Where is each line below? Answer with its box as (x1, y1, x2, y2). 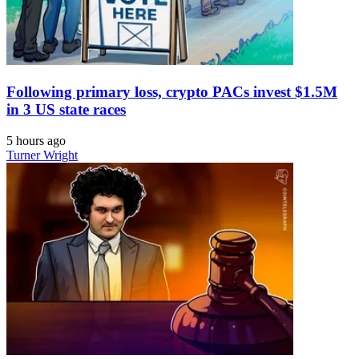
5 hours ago (6, 133, 66, 147)
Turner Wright (6, 147, 78, 162)
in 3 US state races (6, 101, 126, 119)
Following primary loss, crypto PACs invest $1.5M (6, 83, 337, 101)
